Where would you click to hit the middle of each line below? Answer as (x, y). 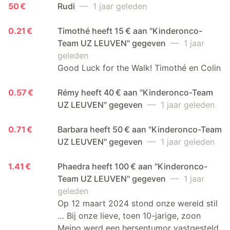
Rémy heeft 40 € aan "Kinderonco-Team (135, 92)
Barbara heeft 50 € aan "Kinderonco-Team (140, 129)
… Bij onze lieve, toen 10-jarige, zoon (129, 215)
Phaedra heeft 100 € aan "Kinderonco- (132, 166)
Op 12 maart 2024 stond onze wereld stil (138, 203)
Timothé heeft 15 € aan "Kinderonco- (130, 31)
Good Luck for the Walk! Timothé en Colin (139, 68)
